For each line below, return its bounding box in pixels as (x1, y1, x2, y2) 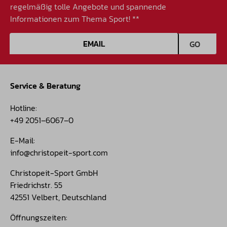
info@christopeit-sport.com (10, 146, 108, 159)
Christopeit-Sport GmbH (10, 167, 98, 179)
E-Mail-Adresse (10, 32, 66, 45)
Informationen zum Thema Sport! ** (10, 13, 139, 25)
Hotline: (10, 102, 37, 115)
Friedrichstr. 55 (10, 179, 62, 192)
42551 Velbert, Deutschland (10, 191, 106, 204)
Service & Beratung (10, 80, 81, 92)
